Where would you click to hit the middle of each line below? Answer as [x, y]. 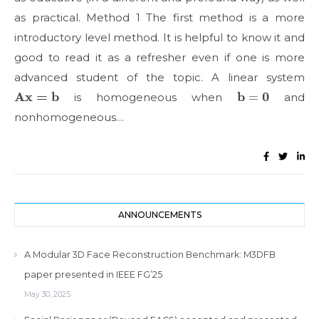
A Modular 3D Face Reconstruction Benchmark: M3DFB [150, 255]
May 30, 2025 [47, 294]
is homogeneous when [148, 97]
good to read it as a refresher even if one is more [159, 57]
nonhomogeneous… [69, 117]
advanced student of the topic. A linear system [159, 77]
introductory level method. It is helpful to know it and [159, 37]
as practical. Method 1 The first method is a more [159, 17]
